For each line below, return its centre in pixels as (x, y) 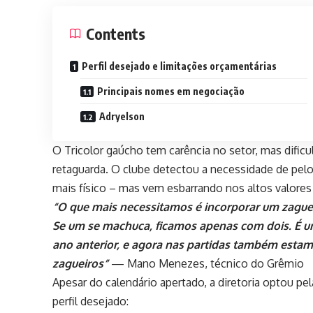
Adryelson (122, 117)
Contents (116, 34)
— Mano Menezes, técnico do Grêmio (208, 264)
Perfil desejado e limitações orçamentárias (180, 66)
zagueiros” (82, 264)
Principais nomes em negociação (171, 92)
